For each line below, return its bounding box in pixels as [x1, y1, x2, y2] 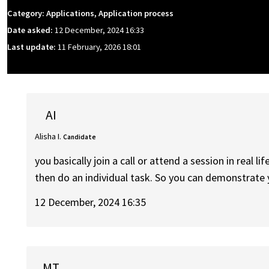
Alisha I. [35, 130, 62, 142]
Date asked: [7, 25, 55, 36]
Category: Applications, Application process [7, 8, 174, 19]
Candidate [63, 132, 97, 141]
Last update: [7, 41, 58, 53]
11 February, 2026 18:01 [58, 41, 141, 53]
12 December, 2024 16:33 [55, 25, 144, 36]
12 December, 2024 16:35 [35, 195, 147, 209]
